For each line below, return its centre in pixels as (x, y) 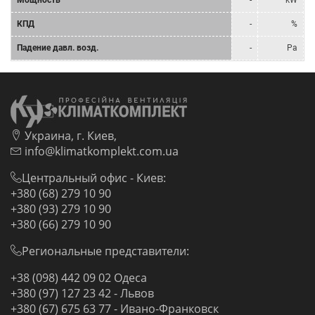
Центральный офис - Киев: (94, 178)
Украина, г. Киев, (69, 136)
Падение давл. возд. (58, 48)
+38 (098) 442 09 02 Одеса (79, 277)
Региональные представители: (105, 251)
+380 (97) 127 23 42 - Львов (82, 293)
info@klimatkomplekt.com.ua (100, 152)
